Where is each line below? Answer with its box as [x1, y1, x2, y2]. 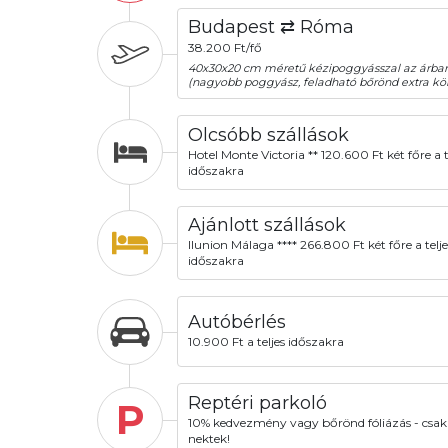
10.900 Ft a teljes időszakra [187, 334, 344, 350]
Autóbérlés [187, 310, 286, 333]
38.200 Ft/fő [187, 39, 262, 55]
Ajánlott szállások [187, 214, 346, 237]
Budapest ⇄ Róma [187, 16, 354, 39]
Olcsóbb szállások [187, 123, 349, 146]
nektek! [187, 430, 230, 446]
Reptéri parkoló [187, 391, 327, 414]
